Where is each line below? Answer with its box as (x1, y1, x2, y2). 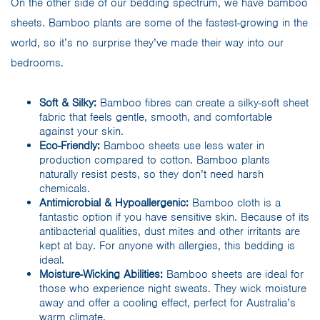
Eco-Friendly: (39, 138, 104, 153)
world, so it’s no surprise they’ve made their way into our (11, 35, 284, 50)
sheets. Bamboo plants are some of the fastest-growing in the (11, 15, 308, 30)
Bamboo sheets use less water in (104, 138, 264, 153)
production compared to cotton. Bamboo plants (39, 152, 270, 167)
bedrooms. (11, 55, 64, 70)
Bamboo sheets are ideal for (166, 266, 304, 281)
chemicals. (39, 181, 90, 196)
